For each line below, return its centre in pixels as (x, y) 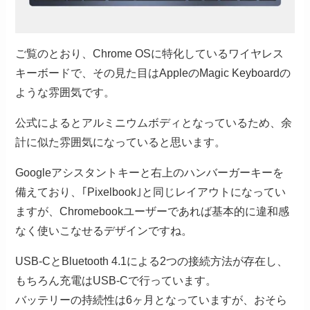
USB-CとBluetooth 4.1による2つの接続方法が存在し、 (152, 261)
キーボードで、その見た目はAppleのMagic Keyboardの (153, 73)
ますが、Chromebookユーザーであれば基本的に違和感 (153, 211)
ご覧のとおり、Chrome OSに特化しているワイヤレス (150, 53)
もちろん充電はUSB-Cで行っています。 (116, 280)
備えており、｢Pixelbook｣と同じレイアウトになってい (151, 192)
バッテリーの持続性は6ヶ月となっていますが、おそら (152, 300)
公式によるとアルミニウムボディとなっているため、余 (154, 122)
